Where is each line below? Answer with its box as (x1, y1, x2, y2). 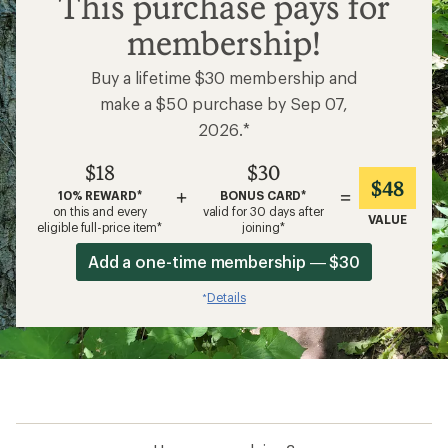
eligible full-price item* (37, 219, 163, 234)
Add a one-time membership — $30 (87, 251, 361, 271)
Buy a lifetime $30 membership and (90, 67, 358, 87)
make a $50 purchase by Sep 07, (99, 93, 349, 113)
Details (207, 289, 246, 304)
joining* (242, 219, 285, 234)
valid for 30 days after (202, 203, 324, 218)
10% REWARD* (57, 187, 142, 202)
